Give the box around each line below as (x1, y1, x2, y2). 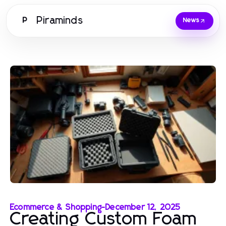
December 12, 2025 (105, 203, 181, 211)
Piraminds (37, 15, 83, 26)
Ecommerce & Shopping (10, 203, 102, 211)
